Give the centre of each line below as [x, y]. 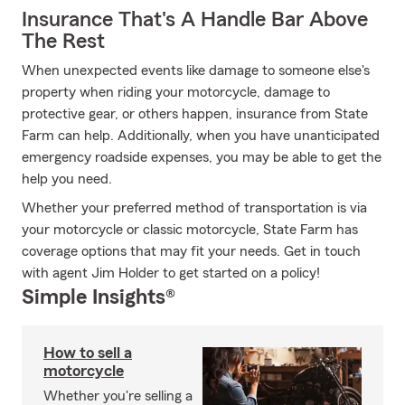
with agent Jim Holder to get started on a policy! [171, 273]
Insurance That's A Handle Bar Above [195, 20]
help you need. [67, 179]
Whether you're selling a [118, 396]
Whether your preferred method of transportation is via [194, 208]
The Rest [63, 42]
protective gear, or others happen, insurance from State [195, 114]
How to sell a [88, 353]
